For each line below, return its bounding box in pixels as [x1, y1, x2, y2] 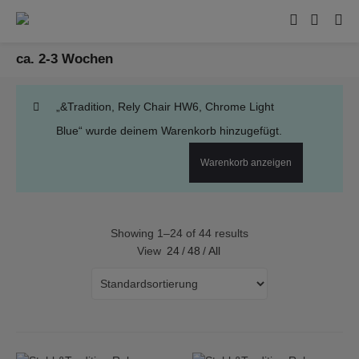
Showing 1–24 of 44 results [111, 227, 248, 240]
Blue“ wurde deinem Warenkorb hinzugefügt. [56, 124, 282, 137]
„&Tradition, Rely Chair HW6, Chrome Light [56, 100, 274, 113]
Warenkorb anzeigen [200, 157, 292, 168]
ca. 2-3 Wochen [16, 51, 113, 67]
